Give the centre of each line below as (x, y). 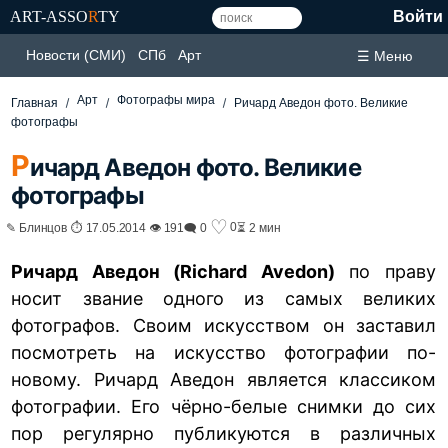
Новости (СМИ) (76, 55)
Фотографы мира (166, 100)
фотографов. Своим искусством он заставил (223, 325)
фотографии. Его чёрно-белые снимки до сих (223, 406)
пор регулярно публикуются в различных (223, 433)
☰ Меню (385, 55)
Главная (35, 103)
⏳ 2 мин (259, 227)
